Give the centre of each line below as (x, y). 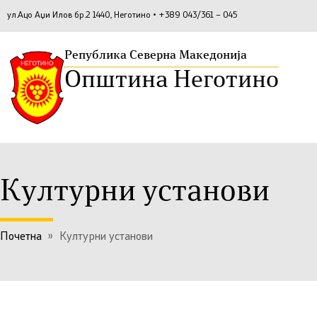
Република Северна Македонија (156, 56)
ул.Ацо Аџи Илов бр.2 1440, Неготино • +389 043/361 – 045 (122, 16)
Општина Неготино (172, 81)
